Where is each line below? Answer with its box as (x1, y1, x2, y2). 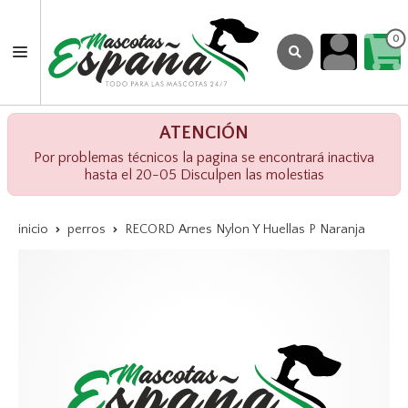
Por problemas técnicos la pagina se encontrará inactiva (34, 148, 374, 166)
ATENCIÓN (159, 122, 249, 143)
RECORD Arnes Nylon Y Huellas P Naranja (125, 221, 365, 237)
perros (67, 221, 106, 237)
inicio (18, 221, 48, 237)
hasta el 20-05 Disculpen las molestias (84, 166, 324, 183)
